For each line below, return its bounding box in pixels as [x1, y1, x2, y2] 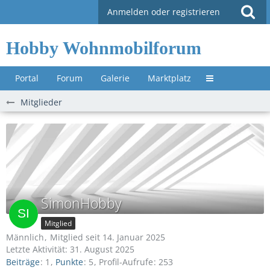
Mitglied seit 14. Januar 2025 [50, 231, 165, 243]
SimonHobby [41, 193, 122, 213]
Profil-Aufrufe [99, 256, 153, 268]
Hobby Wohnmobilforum [6, 38, 201, 58]
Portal [15, 72, 39, 84]
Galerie [101, 72, 130, 84]
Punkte [55, 256, 83, 268]
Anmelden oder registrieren [107, 6, 220, 17]
